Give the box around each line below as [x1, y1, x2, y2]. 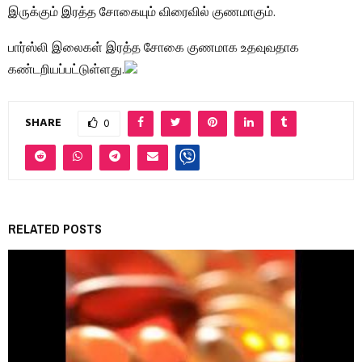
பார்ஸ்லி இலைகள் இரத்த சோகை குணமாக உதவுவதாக [8, 37, 299, 59]
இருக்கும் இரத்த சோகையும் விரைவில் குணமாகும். [8, 2, 276, 23]
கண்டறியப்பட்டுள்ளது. [8, 59, 124, 81]
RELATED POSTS [8, 219, 102, 238]
